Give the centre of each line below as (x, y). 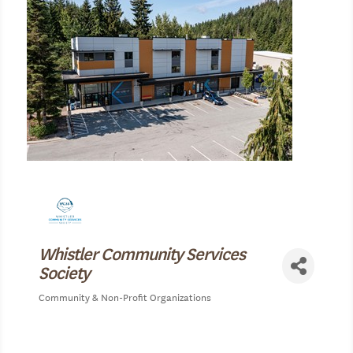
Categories (67, 309)
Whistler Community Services (141, 252)
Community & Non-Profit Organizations (124, 296)
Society (64, 271)
